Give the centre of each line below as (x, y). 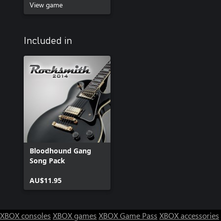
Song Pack (47, 161)
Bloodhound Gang (60, 151)
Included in (48, 41)
